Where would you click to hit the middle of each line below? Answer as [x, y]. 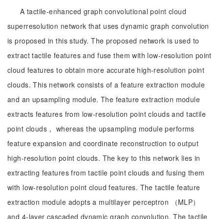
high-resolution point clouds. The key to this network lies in [104, 158]
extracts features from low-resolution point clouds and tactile [107, 114]
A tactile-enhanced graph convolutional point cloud [103, 11]
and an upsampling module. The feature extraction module [104, 99]
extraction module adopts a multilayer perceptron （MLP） [104, 202]
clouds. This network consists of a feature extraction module [106, 85]
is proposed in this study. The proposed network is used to [103, 41]
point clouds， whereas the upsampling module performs [101, 129]
